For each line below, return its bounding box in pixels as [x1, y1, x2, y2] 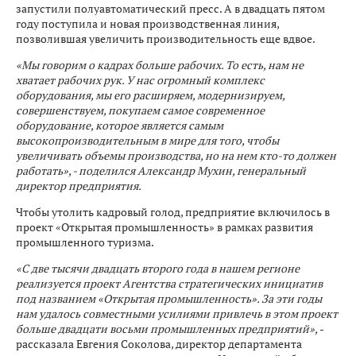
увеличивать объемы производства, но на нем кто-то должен [16, 148, 336, 163]
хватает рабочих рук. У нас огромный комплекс [16, 72, 265, 87]
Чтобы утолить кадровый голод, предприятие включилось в [16, 204, 330, 219]
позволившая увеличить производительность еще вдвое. [16, 31, 315, 46]
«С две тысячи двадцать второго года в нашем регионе [16, 261, 300, 276]
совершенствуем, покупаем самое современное [16, 103, 265, 118]
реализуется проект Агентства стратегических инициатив [16, 276, 323, 291]
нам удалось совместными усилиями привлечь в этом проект [16, 306, 338, 321]
